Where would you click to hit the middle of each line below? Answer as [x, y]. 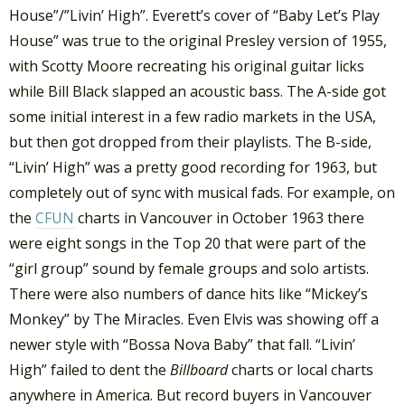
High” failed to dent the [89, 370]
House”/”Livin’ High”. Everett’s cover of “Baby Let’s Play [194, 16]
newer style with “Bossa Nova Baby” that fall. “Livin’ [182, 345]
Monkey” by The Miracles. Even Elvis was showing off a [194, 320]
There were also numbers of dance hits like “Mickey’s [188, 294]
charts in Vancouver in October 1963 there [219, 218]
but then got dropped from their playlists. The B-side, [190, 142]
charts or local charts [301, 370]
